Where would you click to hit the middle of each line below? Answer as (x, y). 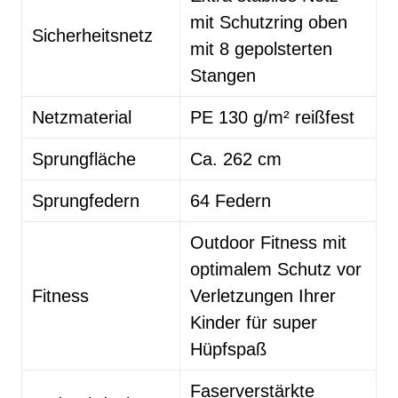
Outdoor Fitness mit (269, 243)
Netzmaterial (82, 117)
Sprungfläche (84, 159)
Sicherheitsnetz (93, 36)
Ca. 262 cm (236, 159)
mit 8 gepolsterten (262, 49)
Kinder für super (254, 322)
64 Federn (231, 201)
